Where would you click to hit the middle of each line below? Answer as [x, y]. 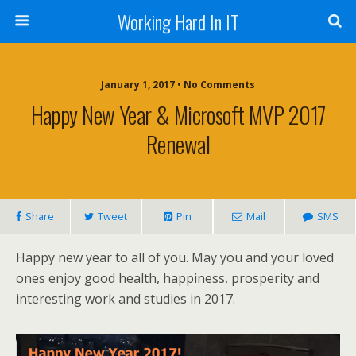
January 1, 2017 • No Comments [178, 85]
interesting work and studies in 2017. [126, 299]
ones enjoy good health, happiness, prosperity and [168, 278]
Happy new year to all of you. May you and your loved [175, 257]
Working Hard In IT [178, 21]
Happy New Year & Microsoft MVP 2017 [178, 114]
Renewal [178, 144]
